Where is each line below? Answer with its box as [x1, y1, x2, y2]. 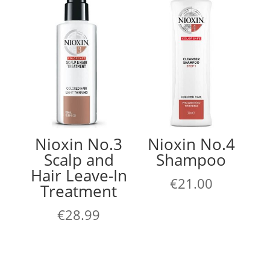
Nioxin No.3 [35, 133, 123, 155]
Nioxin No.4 [147, 133, 235, 155]
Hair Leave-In [30, 165, 127, 187]
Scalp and [43, 149, 114, 171]
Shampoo [156, 149, 227, 171]
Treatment [40, 180, 118, 202]
